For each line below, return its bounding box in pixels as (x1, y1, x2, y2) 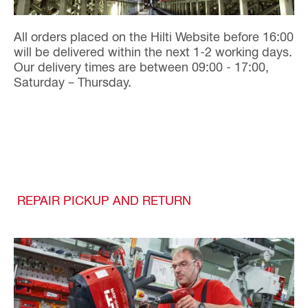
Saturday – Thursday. (14, 74, 131, 89)
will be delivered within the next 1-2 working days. (14, 43, 292, 58)
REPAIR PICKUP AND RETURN (17, 192, 191, 207)
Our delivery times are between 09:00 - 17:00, (14, 58, 269, 74)
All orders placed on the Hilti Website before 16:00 (14, 28, 294, 43)
